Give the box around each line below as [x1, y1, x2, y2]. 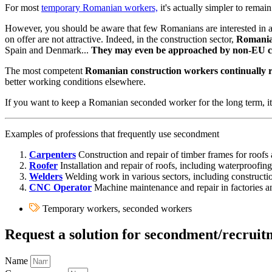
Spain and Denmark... [5, 45, 91, 56]
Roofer [29, 160, 58, 171]
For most [5, 2, 41, 13]
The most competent [5, 66, 85, 76]
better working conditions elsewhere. [5, 76, 146, 87]
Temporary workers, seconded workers [42, 203, 192, 214]
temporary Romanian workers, [41, 2, 158, 13]
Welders [29, 171, 63, 182]
